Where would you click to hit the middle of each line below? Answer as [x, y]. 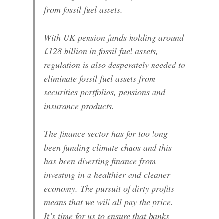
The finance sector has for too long [106, 134]
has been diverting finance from [100, 161]
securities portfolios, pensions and [105, 92]
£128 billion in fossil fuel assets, [101, 51]
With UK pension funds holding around [114, 37]
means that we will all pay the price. [109, 202]
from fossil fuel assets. [84, 9]
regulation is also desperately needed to [115, 64]
